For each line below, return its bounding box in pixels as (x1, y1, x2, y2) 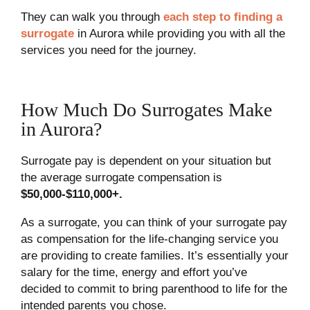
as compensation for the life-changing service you (20, 232, 278, 246)
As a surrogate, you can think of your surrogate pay (20, 215, 287, 229)
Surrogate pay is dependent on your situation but (20, 154, 271, 167)
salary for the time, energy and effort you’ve (20, 265, 247, 279)
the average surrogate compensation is (20, 170, 222, 184)
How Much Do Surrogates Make (20, 98, 272, 120)
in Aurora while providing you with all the (73, 26, 285, 40)
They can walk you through (20, 10, 163, 24)
